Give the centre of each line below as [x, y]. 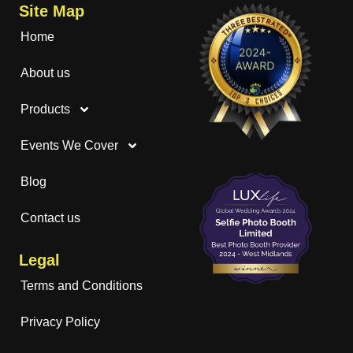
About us [45, 72]
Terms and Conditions [82, 285]
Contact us [50, 217]
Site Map [52, 11]
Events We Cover [69, 145]
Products [45, 109]
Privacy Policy [60, 321]
